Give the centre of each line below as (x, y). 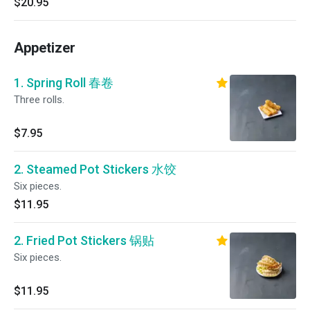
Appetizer (45, 48)
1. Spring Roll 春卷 (64, 83)
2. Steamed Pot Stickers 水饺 (95, 169)
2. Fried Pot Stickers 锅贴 (84, 240)
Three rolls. (39, 100)
